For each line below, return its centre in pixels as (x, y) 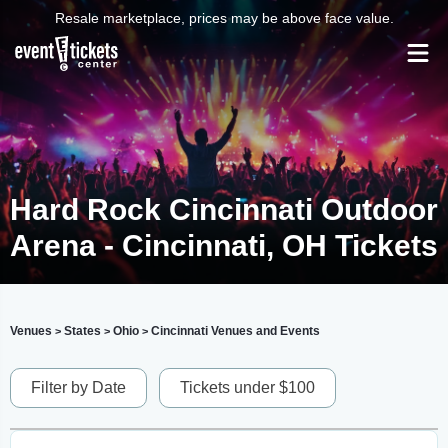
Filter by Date (78, 387)
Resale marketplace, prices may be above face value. (224, 18)
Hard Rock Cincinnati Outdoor (224, 209)
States (82, 331)
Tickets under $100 (247, 387)
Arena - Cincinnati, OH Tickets (224, 245)
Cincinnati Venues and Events (235, 331)
